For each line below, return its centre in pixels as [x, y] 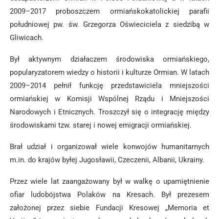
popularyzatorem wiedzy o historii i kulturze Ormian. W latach [109, 72]
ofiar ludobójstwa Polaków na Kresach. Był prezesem [109, 195]
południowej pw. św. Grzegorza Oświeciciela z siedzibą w [109, 24]
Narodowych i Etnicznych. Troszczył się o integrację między [109, 112]
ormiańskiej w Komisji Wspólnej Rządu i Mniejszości [109, 99]
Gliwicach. [27, 38]
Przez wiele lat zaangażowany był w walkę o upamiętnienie [109, 181]
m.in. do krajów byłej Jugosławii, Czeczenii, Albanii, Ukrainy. [107, 160]
